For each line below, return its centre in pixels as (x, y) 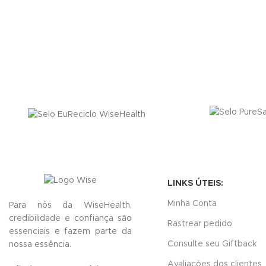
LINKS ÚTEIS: (195, 184)
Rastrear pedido (199, 224)
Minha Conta (192, 204)
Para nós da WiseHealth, (70, 205)
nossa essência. (40, 244)
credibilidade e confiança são (70, 218)
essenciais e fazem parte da (70, 231)
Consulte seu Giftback (212, 244)
